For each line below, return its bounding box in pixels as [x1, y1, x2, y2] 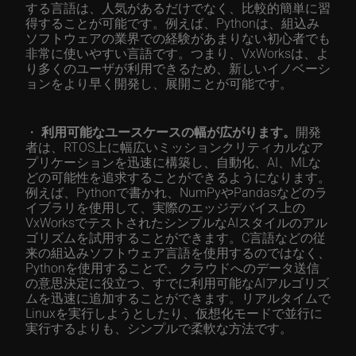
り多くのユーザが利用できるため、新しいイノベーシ [25, 60, 331, 76]
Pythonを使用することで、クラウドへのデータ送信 [25, 259, 319, 276]
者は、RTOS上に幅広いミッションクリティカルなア [25, 138, 323, 155]
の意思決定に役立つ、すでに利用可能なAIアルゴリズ [25, 274, 329, 291]
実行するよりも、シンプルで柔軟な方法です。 [25, 319, 292, 336]
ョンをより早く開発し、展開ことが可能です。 [25, 75, 292, 91]
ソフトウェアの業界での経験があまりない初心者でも [25, 29, 331, 46]
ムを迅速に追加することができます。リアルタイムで [25, 289, 331, 306]
